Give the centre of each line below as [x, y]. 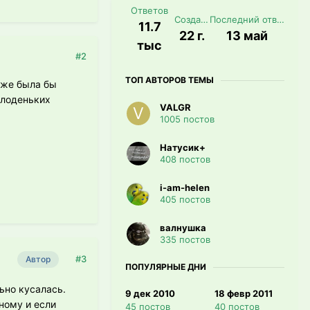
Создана [204, 20]
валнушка [183, 228]
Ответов [150, 10]
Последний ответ [280, 20]
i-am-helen [185, 188]
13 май [247, 36]
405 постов [185, 200]
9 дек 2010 [150, 294]
